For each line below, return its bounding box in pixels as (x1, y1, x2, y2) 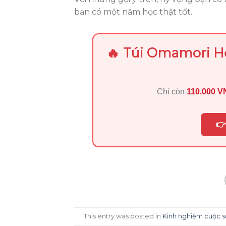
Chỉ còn (156, 87, 187, 96)
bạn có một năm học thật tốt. (74, 7, 192, 17)
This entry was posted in (84, 212, 163, 220)
